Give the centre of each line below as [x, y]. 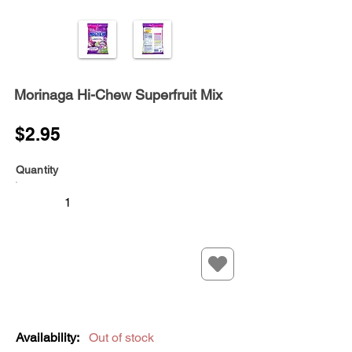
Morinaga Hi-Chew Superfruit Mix [118, 95]
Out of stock [121, 338]
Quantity [37, 170]
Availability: [48, 338]
